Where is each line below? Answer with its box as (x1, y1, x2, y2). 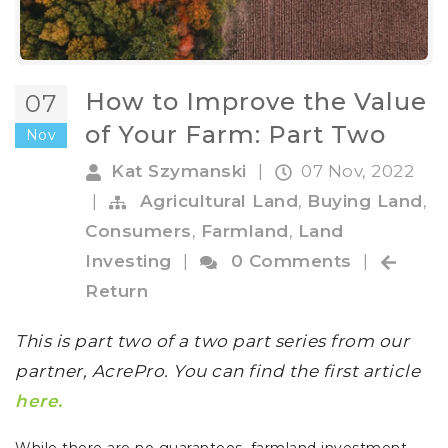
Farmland (200, 221, 289, 242)
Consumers (85, 221, 192, 242)
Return (85, 281, 148, 302)
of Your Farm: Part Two (85, 120, 386, 150)
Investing (85, 251, 172, 272)
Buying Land (307, 191, 423, 212)
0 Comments (230, 251, 352, 272)
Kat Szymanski (111, 161, 247, 182)
